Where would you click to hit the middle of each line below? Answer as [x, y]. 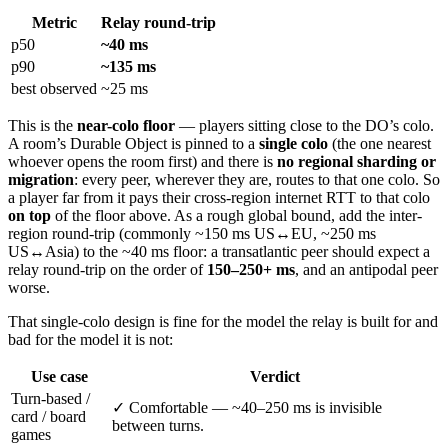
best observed [54, 88]
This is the [42, 125]
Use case [59, 376]
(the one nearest [379, 143]
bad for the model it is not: [90, 339]
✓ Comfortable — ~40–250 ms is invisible [247, 407]
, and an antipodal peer [366, 269]
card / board [48, 416]
